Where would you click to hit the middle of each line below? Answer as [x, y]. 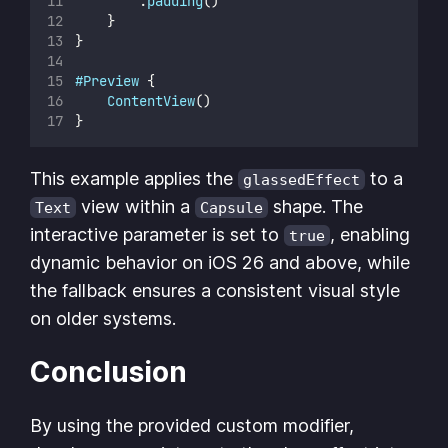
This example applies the [134, 178]
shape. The [316, 206]
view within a [136, 206]
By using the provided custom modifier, [192, 426]
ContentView [151, 100]
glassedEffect [302, 179]
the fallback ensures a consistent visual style [215, 290]
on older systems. [103, 318]
